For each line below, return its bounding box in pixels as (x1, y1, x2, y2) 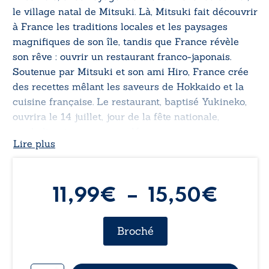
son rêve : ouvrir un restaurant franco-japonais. (13, 50, 231, 63)
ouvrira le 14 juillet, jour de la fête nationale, (13, 110, 219, 123)
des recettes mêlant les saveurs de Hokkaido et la (13, 80, 244, 93)
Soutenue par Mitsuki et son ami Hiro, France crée (13, 65, 249, 78)
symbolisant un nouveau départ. (13, 125, 160, 138)
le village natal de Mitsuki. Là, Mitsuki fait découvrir (13, 5, 258, 18)
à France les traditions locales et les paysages (13, 20, 228, 33)
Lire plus (13, 138, 55, 150)
